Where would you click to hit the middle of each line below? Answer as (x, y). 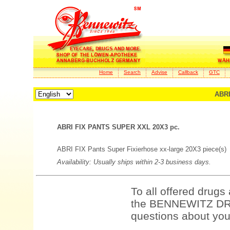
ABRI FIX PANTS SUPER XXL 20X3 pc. (118, 127)
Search (132, 72)
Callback (188, 72)
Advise (159, 72)
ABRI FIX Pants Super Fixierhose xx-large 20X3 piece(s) (142, 149)
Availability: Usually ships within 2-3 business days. (134, 162)
